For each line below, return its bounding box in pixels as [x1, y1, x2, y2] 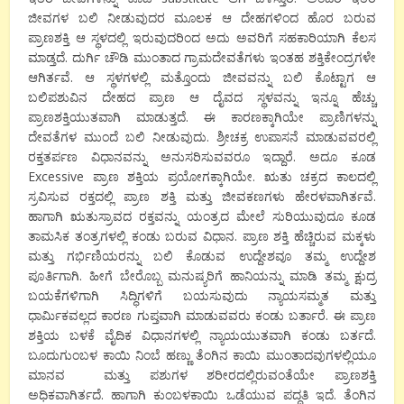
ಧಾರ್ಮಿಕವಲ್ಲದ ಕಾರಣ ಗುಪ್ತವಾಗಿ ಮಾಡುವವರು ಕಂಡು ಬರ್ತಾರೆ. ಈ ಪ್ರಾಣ [28, 307, 376, 325]
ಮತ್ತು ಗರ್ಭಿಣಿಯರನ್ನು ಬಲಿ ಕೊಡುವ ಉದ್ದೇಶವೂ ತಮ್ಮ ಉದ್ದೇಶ [28, 247, 376, 265]
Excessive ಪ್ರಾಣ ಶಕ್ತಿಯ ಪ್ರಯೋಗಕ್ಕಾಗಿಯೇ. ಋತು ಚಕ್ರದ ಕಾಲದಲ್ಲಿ [28, 168, 376, 186]
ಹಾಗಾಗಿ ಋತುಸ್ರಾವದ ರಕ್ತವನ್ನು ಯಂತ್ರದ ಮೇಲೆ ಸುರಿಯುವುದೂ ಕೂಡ [28, 207, 376, 225]
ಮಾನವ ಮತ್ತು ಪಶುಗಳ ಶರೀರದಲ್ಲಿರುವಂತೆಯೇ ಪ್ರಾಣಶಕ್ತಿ [28, 366, 376, 384]
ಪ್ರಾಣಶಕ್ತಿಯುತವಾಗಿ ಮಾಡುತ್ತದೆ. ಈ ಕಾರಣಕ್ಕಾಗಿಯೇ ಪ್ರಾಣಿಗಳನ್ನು [28, 108, 376, 126]
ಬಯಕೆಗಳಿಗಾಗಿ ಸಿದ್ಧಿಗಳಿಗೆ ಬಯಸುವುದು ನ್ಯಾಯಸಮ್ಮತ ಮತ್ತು [28, 287, 376, 305]
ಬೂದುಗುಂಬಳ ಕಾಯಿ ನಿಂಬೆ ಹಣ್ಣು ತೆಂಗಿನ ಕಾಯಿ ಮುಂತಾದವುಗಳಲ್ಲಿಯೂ [28, 346, 376, 364]
